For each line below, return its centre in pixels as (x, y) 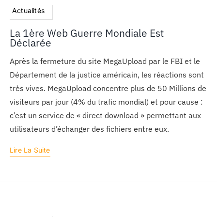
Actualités (28, 11)
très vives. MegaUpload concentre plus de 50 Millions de (108, 88)
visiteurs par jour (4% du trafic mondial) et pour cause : (106, 102)
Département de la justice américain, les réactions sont (107, 75)
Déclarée (30, 43)
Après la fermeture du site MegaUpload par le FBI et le (105, 61)
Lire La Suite (30, 150)
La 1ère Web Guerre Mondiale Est (86, 33)
